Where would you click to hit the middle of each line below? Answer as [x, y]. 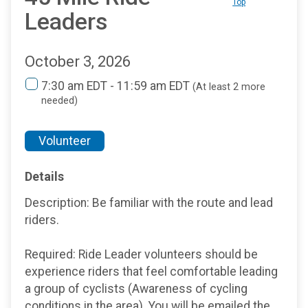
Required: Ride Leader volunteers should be [141, 255]
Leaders [66, 22]
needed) [59, 100]
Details [44, 176]
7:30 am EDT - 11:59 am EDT [117, 86]
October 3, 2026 [78, 61]
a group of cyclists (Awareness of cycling [136, 289]
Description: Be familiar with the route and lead [149, 203]
